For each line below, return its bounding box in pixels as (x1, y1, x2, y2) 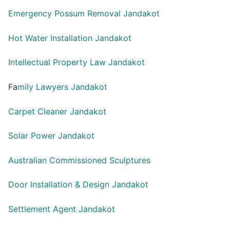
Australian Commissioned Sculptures (8, 155, 150, 165)
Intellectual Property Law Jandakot (8, 57, 145, 68)
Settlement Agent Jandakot (8, 204, 115, 215)
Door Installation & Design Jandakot (8, 179, 148, 190)
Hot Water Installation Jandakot (8, 32, 131, 43)
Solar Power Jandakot (8, 130, 94, 141)
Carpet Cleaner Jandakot (8, 106, 106, 117)
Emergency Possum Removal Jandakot (8, 8, 160, 18)
